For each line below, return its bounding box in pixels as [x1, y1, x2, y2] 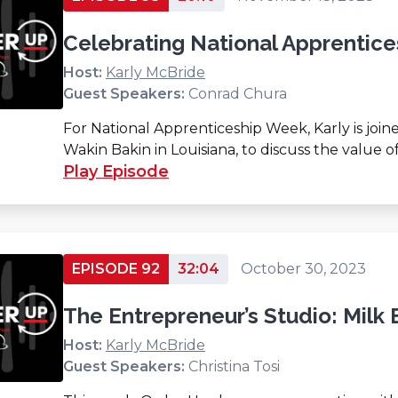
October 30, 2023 [241, 259, 366, 277]
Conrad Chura [188, 84, 287, 102]
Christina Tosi [188, 357, 280, 375]
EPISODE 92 [72, 259, 160, 277]
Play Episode [63, 161, 169, 181]
